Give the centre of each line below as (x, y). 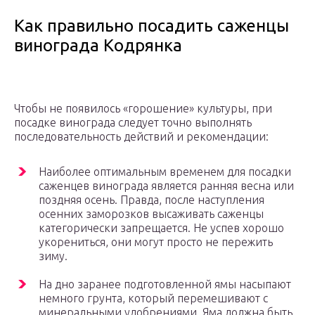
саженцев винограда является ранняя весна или (166, 186)
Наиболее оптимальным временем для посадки (165, 172)
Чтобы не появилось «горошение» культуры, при (143, 109)
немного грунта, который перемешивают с (153, 298)
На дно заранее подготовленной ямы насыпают (165, 284)
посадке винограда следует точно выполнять (133, 123)
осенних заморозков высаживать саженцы (151, 214)
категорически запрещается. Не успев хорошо (161, 228)
